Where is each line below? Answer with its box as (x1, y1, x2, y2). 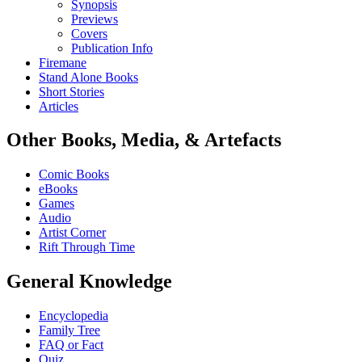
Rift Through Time (39, 240, 135, 255)
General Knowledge (6, 271, 172, 293)
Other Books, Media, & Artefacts (6, 129, 281, 151)
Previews (71, 11, 118, 26)
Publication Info (71, 40, 153, 55)
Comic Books (39, 167, 109, 182)
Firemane (39, 55, 86, 69)
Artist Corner (39, 225, 106, 240)
